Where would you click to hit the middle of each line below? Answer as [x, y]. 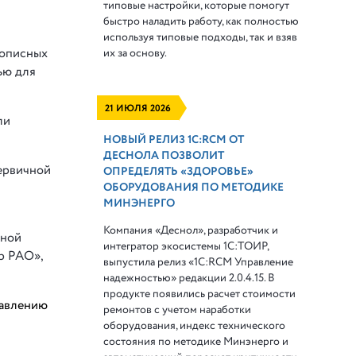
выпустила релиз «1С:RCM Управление [199, 262]
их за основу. [135, 53]
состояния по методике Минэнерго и [196, 341]
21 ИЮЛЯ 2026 [138, 108]
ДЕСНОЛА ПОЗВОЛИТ [164, 155]
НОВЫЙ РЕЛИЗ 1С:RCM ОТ [174, 139]
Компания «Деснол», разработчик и [191, 230]
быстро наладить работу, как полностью [201, 21]
